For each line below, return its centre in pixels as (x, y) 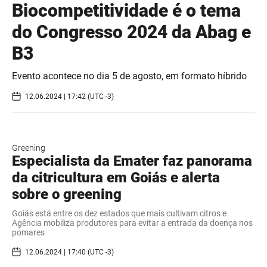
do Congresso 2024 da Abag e (131, 32)
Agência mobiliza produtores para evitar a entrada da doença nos (132, 223)
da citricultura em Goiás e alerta (116, 178)
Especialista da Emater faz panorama (132, 161)
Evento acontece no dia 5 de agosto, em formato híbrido (129, 76)
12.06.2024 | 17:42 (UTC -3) (69, 96)
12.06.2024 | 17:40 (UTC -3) (69, 252)
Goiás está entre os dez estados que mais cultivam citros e (119, 214)
